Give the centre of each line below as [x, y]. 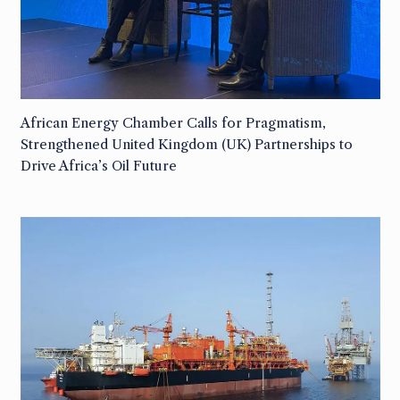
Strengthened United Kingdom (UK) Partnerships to [186, 145]
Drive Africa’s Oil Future [98, 166]
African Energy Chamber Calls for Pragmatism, [173, 123]
